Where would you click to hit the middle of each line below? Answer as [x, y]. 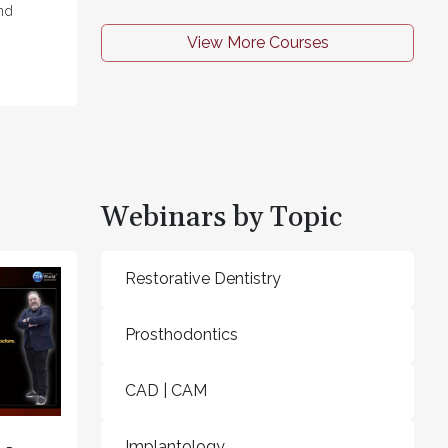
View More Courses [257, 43]
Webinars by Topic [221, 218]
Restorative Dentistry [203, 279]
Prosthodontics [181, 335]
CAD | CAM [166, 391]
